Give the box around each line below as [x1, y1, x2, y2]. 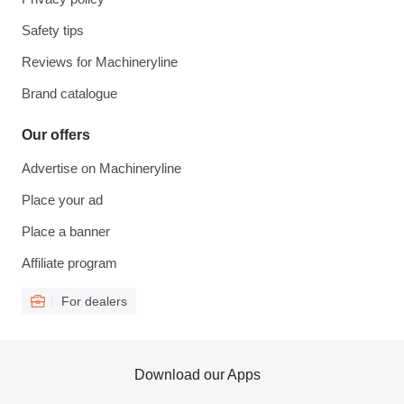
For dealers [61, 294, 127, 309]
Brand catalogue [22, 86, 117, 102]
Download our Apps [134, 367, 261, 383]
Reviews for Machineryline [22, 54, 178, 70]
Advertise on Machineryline [22, 161, 181, 177]
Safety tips [22, 23, 84, 39]
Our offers [22, 127, 90, 143]
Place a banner [22, 224, 110, 240]
